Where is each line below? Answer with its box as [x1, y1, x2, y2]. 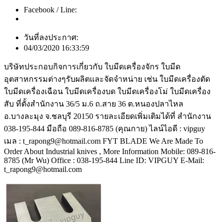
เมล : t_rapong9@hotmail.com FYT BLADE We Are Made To [4, 136, 203, 145]
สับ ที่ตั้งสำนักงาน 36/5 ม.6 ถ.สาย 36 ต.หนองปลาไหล [4, 99, 183, 108]
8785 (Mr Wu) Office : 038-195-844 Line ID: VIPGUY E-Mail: [4, 156, 204, 165]
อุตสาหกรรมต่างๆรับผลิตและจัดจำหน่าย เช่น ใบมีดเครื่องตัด [4, 74, 210, 83]
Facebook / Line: [24, 5, 77, 14]
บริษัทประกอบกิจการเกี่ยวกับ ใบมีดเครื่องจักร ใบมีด [4, 62, 180, 71]
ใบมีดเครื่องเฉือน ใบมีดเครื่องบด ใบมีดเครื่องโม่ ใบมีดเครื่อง [4, 87, 211, 96]
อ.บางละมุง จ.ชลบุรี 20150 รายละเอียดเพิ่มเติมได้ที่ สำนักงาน [4, 111, 211, 120]
